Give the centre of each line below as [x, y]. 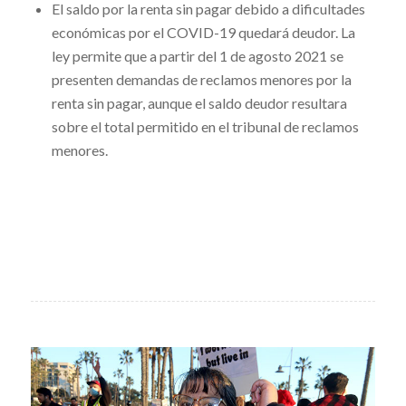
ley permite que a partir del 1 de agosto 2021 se [197, 56]
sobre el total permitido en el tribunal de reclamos [205, 127]
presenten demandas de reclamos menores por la [201, 80]
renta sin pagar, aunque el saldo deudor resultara [199, 103]
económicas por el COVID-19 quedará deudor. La [203, 33]
